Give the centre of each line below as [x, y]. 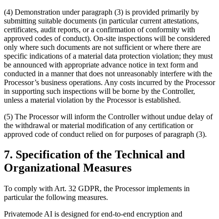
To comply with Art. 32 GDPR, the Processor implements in [97, 189]
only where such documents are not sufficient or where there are [102, 47]
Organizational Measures [68, 168]
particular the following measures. [56, 197]
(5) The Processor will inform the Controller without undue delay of [108, 116]
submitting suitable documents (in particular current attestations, [101, 21]
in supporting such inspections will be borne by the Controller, [99, 91]
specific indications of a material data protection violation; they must [108, 56]
